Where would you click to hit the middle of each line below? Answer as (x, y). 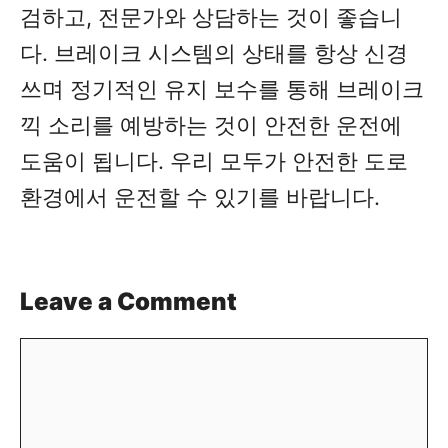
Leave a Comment (128, 301)
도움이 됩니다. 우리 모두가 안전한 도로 (214, 161)
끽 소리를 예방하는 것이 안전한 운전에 (211, 125)
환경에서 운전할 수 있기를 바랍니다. (200, 197)
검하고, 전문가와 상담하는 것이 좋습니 (211, 17)
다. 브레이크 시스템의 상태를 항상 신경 (214, 53)
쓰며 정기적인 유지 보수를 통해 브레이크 (222, 89)
